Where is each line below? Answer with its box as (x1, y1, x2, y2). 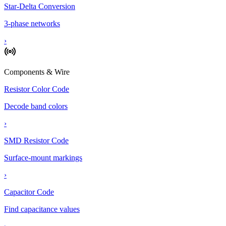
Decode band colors (4, 102, 68, 110)
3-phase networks (4, 19, 60, 28)
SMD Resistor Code (4, 136, 69, 145)
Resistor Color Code (4, 85, 69, 93)
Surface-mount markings (4, 153, 82, 162)
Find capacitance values (4, 205, 80, 213)
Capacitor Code (4, 188, 54, 196)
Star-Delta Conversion (4, 2, 75, 11)
